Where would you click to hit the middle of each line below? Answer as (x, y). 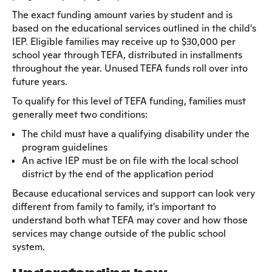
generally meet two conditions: (80, 114)
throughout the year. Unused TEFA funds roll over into (130, 68)
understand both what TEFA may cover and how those (130, 220)
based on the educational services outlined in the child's (134, 28)
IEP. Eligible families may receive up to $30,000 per (124, 41)
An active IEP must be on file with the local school (130, 160)
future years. (40, 81)
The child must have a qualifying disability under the (136, 134)
